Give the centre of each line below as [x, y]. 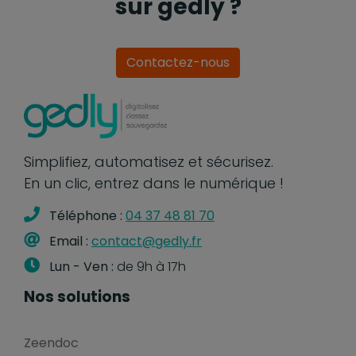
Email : [69, 242]
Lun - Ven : [81, 267]
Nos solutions [77, 297]
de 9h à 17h [150, 267]
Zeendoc [51, 343]
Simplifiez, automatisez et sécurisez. [149, 162]
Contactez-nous [178, 63]
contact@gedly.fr [147, 242]
